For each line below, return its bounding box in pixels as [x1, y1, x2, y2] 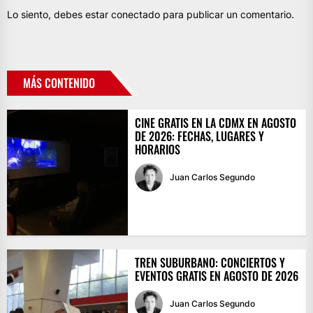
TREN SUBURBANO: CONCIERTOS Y [134, 254, 285, 272]
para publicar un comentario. [160, 8, 294, 21]
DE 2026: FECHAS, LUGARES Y [134, 128, 264, 145]
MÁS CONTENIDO [23, 75, 95, 92]
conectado [111, 8, 160, 21]
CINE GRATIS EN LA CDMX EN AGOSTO [134, 115, 296, 132]
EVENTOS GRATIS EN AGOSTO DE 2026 [134, 268, 298, 285]
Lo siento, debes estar [7, 8, 111, 21]
